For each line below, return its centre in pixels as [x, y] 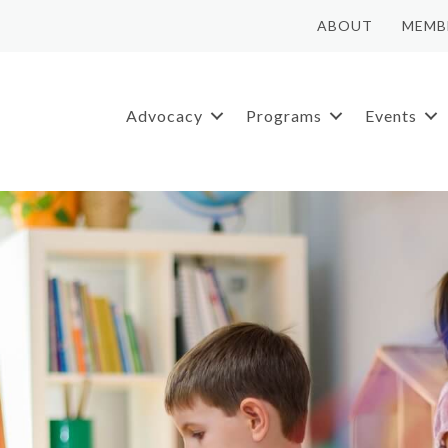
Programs [283, 115]
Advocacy [164, 115]
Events [390, 115]
